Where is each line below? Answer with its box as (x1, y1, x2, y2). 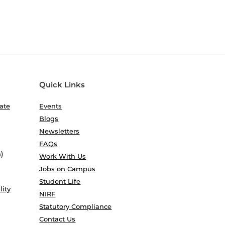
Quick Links (39, 80, 85, 89)
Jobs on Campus (39, 165, 96, 173)
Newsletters (39, 127, 80, 135)
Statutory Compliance (39, 202, 112, 210)
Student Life (39, 177, 81, 185)
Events (39, 102, 62, 110)
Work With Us (39, 152, 86, 160)
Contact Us (39, 215, 76, 223)
